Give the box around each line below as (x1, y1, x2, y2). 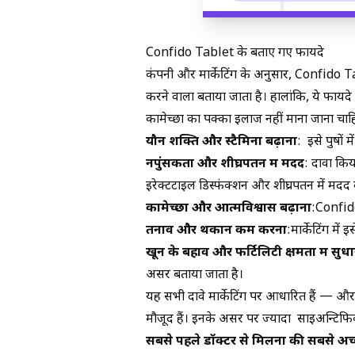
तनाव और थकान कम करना (146, 222, 287, 239)
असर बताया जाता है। (146, 266, 243, 284)
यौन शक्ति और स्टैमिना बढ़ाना (146, 133, 297, 151)
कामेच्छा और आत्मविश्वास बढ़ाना (146, 200, 311, 217)
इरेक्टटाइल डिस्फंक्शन (146, 177, 248, 195)
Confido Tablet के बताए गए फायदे (146, 44, 324, 62)
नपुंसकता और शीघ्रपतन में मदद (146, 155, 304, 173)
